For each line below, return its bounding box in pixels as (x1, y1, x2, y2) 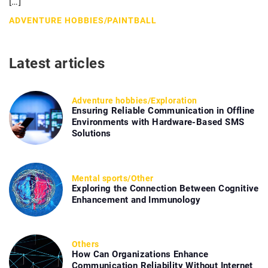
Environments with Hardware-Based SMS (72, 117, 245, 128)
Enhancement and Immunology (72, 194, 201, 205)
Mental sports (72, 173, 128, 183)
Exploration (151, 96, 197, 106)
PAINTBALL (107, 16, 157, 26)
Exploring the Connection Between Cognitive (72, 182, 259, 194)
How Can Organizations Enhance (72, 249, 209, 260)
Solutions (72, 128, 111, 139)
